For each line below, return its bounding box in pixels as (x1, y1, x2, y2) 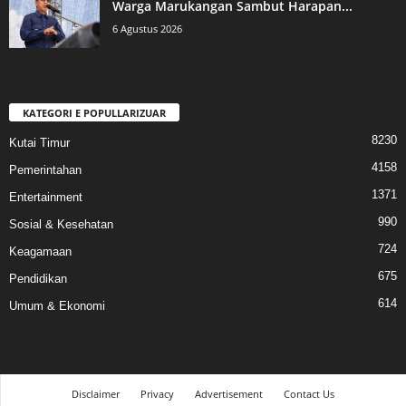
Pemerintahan (9, 163, 82, 178)
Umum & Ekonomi (9, 299, 105, 314)
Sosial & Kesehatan (9, 217, 113, 232)
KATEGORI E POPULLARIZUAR (23, 106, 166, 121)
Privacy (140, 387, 174, 401)
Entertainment (9, 190, 82, 205)
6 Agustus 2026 (112, 22, 182, 36)
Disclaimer (72, 387, 120, 401)
